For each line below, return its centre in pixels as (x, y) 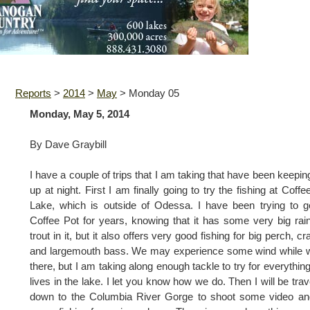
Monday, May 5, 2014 (80, 114)
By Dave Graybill (68, 145)
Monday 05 (154, 93)
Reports (33, 93)
